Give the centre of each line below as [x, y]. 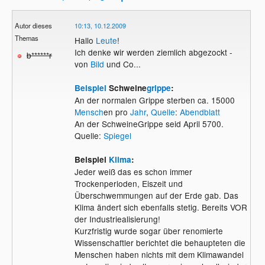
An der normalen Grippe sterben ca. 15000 [154, 100]
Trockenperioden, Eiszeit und [128, 183]
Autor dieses [34, 25]
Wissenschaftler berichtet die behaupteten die [160, 242]
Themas [27, 38]
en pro [117, 112]
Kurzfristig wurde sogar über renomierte [148, 230]
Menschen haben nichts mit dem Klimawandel [159, 254]
